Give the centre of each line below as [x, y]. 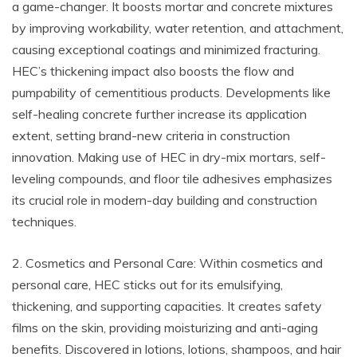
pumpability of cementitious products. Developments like [171, 92]
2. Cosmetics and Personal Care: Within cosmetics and [167, 263]
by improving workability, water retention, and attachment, [178, 28]
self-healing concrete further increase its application [159, 114]
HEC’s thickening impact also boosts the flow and [153, 71]
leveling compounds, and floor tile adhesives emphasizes [172, 178]
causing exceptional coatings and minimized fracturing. [166, 49]
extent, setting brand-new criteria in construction [151, 135]
